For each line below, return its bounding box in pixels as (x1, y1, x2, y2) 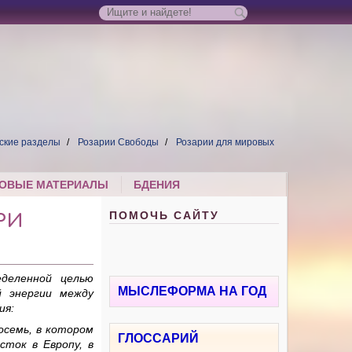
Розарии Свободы (78, 137, 159, 148)
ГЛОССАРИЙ (118, 332, 200, 346)
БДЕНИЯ (134, 178, 181, 192)
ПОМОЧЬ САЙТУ (109, 209, 220, 222)
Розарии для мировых (176, 137, 275, 148)
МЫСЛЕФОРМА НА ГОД (118, 284, 267, 299)
